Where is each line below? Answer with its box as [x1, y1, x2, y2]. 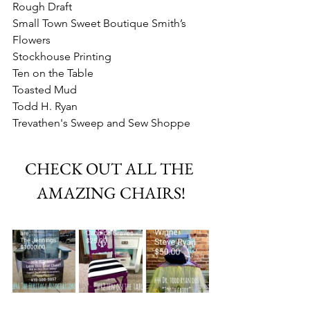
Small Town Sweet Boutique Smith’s [12, 17, 189, 30]
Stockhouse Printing [12, 50, 111, 63]
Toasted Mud [12, 83, 77, 96]
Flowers [12, 33, 51, 46]
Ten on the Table [12, 66, 93, 80]
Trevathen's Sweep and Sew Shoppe [12, 116, 190, 129]
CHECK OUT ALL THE [24, 158, 197, 179]
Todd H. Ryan [12, 100, 77, 113]
